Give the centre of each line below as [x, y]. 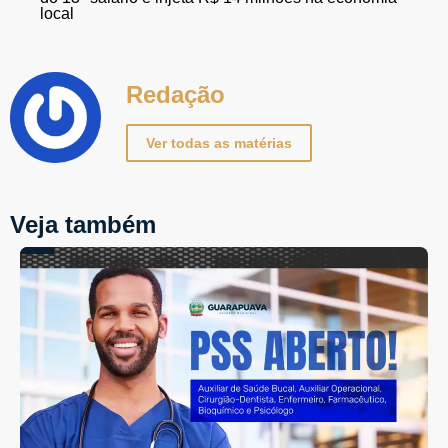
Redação [175, 95]
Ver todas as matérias [219, 142]
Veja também [83, 225]
